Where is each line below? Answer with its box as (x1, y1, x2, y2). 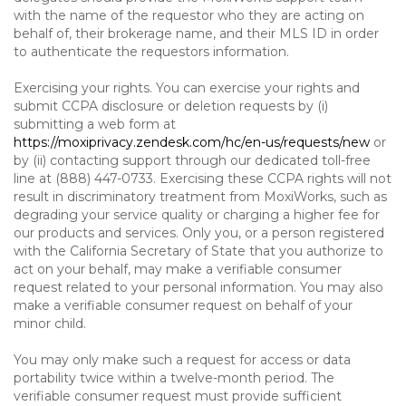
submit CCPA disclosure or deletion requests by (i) (14, 98, 328, 114)
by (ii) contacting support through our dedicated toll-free (14, 152, 371, 169)
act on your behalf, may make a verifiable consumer (14, 261, 342, 277)
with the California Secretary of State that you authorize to (14, 243, 383, 259)
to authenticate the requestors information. (14, 43, 289, 60)
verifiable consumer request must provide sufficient (14, 388, 342, 404)
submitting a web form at (14, 116, 176, 132)
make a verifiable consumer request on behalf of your (14, 297, 353, 314)
